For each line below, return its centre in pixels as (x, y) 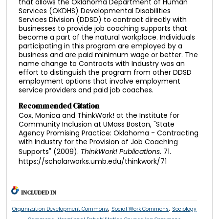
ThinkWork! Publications (120, 151)
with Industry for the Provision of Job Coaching (98, 142)
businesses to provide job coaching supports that (103, 28)
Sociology (184, 209)
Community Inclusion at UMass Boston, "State (96, 124)
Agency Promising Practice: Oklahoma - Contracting (108, 133)
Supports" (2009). (49, 151)
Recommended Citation (59, 106)
